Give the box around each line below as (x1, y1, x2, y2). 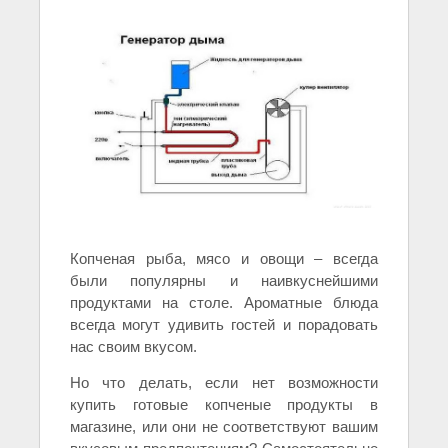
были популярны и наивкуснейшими (70, 272, 378, 290)
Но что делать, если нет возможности (70, 374, 378, 392)
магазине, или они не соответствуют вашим (70, 418, 378, 436)
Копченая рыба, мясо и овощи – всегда (70, 250, 378, 268)
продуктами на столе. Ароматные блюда (70, 294, 378, 312)
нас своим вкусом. (70, 338, 197, 356)
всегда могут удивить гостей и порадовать (70, 316, 378, 334)
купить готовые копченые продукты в (70, 396, 378, 414)
